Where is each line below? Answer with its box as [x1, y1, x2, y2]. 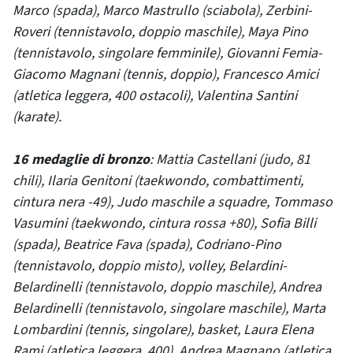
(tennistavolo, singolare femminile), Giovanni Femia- [13, 43, 322, 63]
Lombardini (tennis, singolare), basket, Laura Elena [13, 320, 314, 340]
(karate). [13, 107, 61, 127]
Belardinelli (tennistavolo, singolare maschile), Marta [13, 299, 325, 318]
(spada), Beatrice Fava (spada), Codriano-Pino [13, 235, 281, 255]
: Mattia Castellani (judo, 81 [150, 150, 310, 169]
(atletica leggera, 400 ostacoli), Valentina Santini [13, 86, 297, 106]
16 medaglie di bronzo [13, 150, 150, 169]
